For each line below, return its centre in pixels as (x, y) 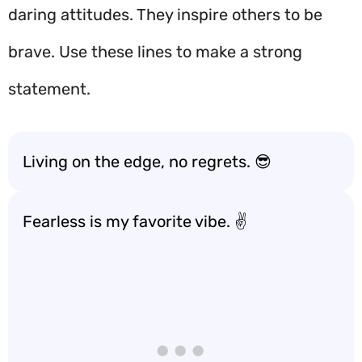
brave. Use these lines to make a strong (155, 52)
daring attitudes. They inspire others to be (165, 15)
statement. (49, 89)
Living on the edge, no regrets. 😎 (147, 162)
